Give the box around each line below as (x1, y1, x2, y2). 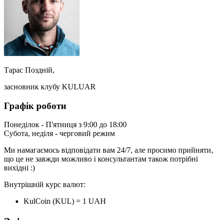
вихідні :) (4, 164, 35, 172)
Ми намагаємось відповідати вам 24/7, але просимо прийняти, (4, 146, 213, 155)
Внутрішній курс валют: (4, 180, 85, 189)
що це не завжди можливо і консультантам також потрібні (4, 155, 198, 164)
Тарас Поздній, (4, 65, 55, 74)
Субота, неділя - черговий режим (4, 129, 115, 138)
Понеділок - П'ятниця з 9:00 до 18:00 (4, 120, 127, 129)
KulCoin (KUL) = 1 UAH (24, 197, 106, 206)
